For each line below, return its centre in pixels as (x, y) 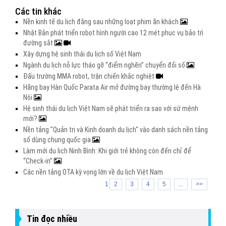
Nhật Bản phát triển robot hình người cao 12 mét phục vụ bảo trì (113, 33)
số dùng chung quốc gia (58, 140)
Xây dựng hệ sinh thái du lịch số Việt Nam (82, 54)
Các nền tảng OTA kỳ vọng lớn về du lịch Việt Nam (93, 172)
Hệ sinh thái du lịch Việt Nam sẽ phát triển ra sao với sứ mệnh (111, 108)
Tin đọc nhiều (52, 219)
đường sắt (39, 43)
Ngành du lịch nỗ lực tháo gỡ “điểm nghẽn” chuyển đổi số (105, 65)
